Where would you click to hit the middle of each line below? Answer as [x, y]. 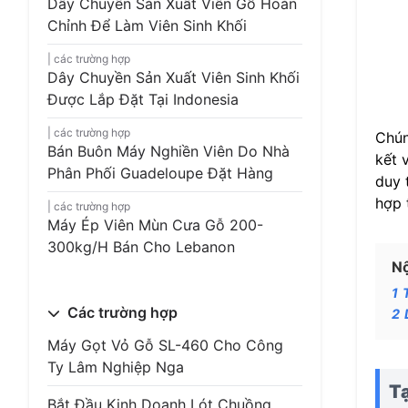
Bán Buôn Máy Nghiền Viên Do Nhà [168, 151]
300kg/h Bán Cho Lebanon [141, 247]
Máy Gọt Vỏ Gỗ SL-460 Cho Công [165, 345]
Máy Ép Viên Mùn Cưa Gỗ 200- [155, 225]
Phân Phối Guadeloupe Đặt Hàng [160, 173]
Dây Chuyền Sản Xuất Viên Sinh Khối [173, 77]
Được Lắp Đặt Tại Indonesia [143, 99]
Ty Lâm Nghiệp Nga [116, 367]
